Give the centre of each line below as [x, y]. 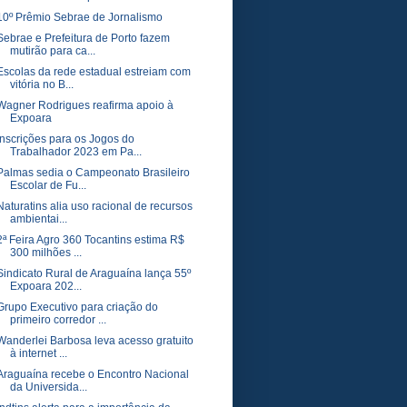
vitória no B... [41, 84]
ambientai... [38, 219]
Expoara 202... [45, 286]
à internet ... [38, 353]
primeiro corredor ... [58, 320]
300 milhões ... [45, 253]
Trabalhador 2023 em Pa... [75, 152]
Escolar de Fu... [48, 185]
